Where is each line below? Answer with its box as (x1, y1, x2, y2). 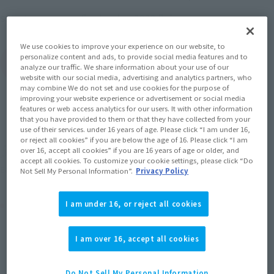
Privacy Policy (136, 165, 189, 176)
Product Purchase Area (10, 197, 133, 213)
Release (155, 10, 193, 24)
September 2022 (80, 10, 156, 24)
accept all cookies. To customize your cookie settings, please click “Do (20, 155, 254, 165)
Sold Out (101, 107, 141, 121)
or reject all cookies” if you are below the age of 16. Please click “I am (20, 134, 248, 144)
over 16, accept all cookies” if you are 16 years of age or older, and (20, 144, 240, 155)
